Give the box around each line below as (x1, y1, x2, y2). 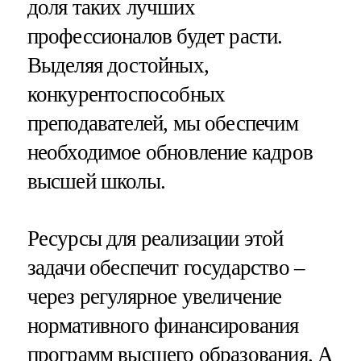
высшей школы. (27, 168, 165, 193)
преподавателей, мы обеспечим (27, 110, 298, 135)
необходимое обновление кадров (27, 139, 313, 164)
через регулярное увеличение (27, 284, 282, 309)
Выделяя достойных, (27, 52, 209, 77)
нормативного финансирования (27, 313, 299, 338)
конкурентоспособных (27, 81, 226, 106)
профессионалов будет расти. (27, 23, 283, 48)
